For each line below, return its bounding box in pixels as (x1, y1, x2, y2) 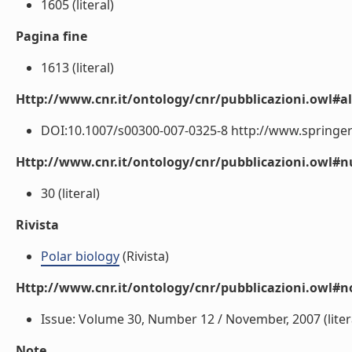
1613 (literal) (41, 59, 114, 76)
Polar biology (41, 247, 119, 265)
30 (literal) (41, 185, 100, 202)
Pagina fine (16, 27, 87, 45)
